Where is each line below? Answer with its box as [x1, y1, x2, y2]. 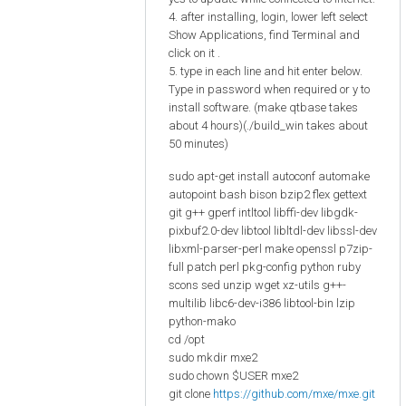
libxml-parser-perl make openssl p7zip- [169, 241, 372, 256]
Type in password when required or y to [169, 82, 370, 97]
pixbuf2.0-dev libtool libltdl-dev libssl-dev [169, 223, 377, 237]
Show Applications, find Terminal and [169, 28, 360, 43]
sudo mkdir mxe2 [169, 350, 257, 364]
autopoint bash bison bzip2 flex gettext [169, 187, 367, 201]
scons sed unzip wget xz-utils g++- [169, 277, 346, 292]
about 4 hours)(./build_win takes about [169, 119, 368, 133]
